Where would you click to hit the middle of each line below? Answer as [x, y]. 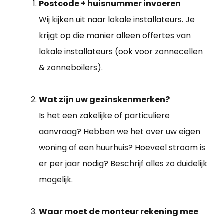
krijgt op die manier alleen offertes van [115, 36]
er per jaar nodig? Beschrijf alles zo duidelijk [123, 164]
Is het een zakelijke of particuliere [104, 116]
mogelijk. [56, 180]
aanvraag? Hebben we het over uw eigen [120, 132]
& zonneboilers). [71, 68]
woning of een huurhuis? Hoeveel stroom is [122, 148]
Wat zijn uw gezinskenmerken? [104, 100]
